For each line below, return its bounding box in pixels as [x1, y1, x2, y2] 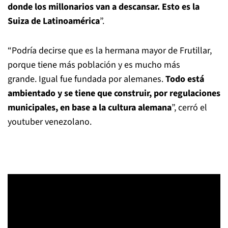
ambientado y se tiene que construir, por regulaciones [8, 87, 220, 100]
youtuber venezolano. [8, 116, 92, 128]
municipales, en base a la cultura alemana [8, 101, 172, 114]
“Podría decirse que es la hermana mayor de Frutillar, [8, 44, 212, 57]
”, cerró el [172, 101, 207, 114]
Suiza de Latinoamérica [8, 15, 100, 27]
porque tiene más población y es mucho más [8, 59, 180, 71]
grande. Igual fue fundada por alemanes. [8, 73, 165, 85]
